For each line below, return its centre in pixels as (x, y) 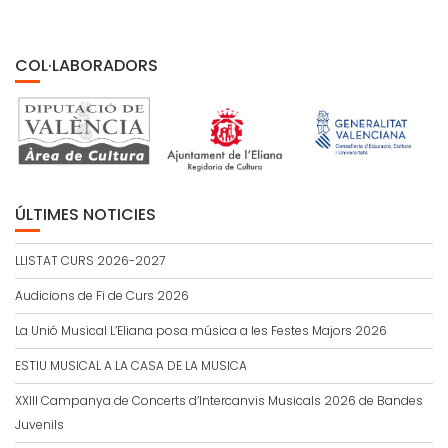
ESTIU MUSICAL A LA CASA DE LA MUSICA (131, 366)
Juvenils (39, 425)
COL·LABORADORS (86, 65)
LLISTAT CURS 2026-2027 (90, 261)
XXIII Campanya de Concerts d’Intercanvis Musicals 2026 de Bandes (219, 401)
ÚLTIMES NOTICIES (85, 215)
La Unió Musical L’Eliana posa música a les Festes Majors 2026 (201, 331)
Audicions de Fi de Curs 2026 (102, 296)
